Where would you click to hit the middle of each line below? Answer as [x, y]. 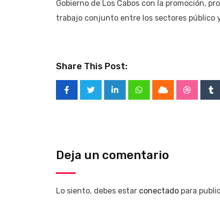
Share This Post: [92, 66]
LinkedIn [130, 96]
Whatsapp [156, 96]
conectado [159, 191]
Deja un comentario [112, 155]
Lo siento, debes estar [97, 191]
